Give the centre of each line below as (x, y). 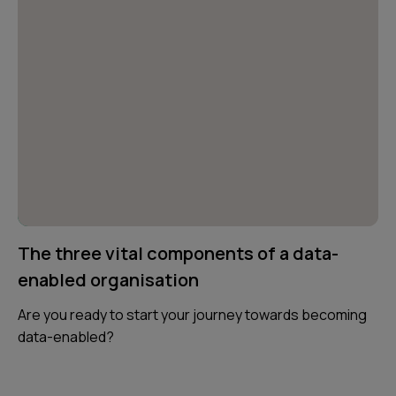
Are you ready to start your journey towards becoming (192, 314)
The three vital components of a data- (178, 253)
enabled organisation (108, 279)
